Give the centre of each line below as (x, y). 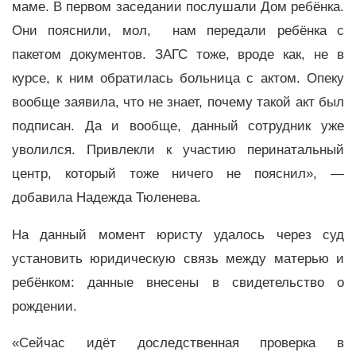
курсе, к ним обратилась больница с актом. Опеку (178, 78)
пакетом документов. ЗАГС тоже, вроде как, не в (178, 54)
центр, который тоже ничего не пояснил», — (178, 173)
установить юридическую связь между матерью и (178, 258)
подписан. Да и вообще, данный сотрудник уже (178, 126)
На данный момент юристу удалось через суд (178, 234)
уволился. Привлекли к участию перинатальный (178, 149)
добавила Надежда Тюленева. (110, 197)
